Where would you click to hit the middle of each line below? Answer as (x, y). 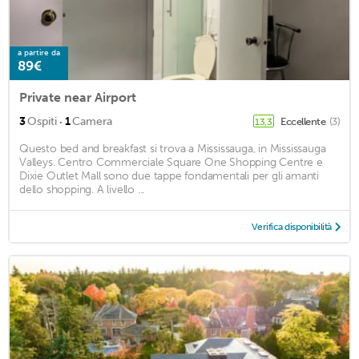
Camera (92, 122)
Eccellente (304, 122)
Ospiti (42, 122)
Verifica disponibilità (291, 227)
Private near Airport (78, 98)
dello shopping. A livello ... (82, 190)
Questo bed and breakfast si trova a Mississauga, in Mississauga (173, 149)
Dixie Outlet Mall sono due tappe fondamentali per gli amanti (169, 176)
